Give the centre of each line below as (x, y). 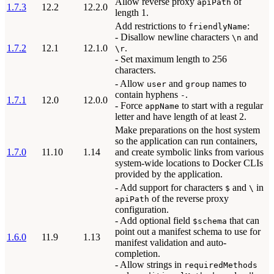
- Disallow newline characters (173, 37)
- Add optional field (154, 220)
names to (228, 83)
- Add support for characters (170, 187)
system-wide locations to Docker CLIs (189, 163)
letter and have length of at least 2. (181, 117)
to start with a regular (221, 106)
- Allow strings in (150, 265)
